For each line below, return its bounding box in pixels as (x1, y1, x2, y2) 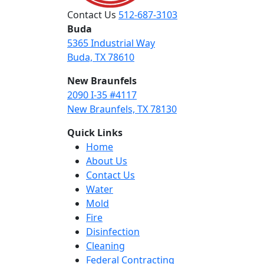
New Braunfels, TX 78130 (67, 103, 177, 116)
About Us (86, 154, 127, 168)
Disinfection (86, 225, 140, 239)
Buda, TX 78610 (67, 51, 134, 64)
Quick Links (67, 126, 123, 140)
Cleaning (86, 239, 125, 253)
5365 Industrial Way (67, 37, 155, 50)
